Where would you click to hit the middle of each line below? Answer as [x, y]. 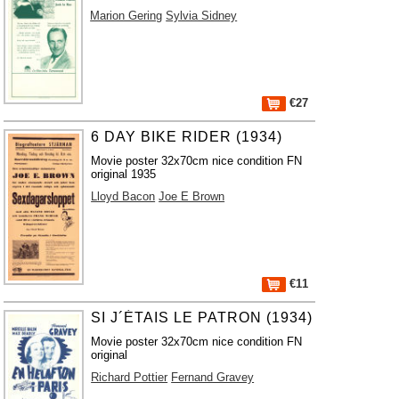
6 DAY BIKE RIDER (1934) [187, 137]
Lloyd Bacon [123, 196]
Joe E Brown [192, 196]
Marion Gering [126, 16]
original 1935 [124, 174]
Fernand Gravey [213, 377]
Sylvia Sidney [202, 16]
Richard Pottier [130, 377]
